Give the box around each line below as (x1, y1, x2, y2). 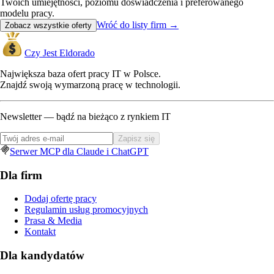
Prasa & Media (24, 215, 82, 226)
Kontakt (24, 226, 56, 237)
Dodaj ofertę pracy (24, 193, 97, 204)
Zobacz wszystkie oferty (5, 21, 92, 30)
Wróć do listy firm (97, 20, 166, 30)
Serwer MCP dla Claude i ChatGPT (10, 146, 149, 157)
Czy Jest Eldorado (24, 48, 95, 58)
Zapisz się (118, 134, 155, 143)
